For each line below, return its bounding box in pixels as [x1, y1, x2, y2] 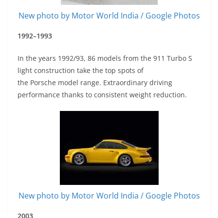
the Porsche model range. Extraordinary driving [18, 78, 172, 88]
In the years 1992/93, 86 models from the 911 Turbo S [18, 54, 192, 63]
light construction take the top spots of [18, 66, 144, 75]
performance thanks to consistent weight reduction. [18, 90, 187, 100]
